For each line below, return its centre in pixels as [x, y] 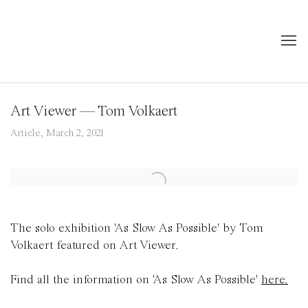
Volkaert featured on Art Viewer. [95, 245]
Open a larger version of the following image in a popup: [157, 177]
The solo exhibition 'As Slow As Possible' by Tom [136, 228]
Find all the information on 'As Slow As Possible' [136, 280]
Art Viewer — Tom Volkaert [94, 111]
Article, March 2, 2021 [57, 134]
